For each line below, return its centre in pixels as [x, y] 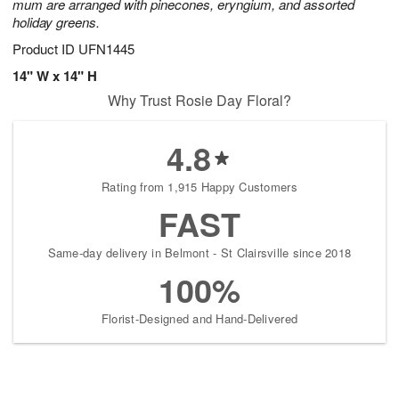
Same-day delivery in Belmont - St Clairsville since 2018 [199, 253]
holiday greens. [56, 22]
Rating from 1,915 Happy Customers [199, 187]
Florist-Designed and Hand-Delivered [199, 319]
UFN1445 [106, 49]
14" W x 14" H [55, 76]
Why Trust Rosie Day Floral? [199, 101]
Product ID [45, 49]
